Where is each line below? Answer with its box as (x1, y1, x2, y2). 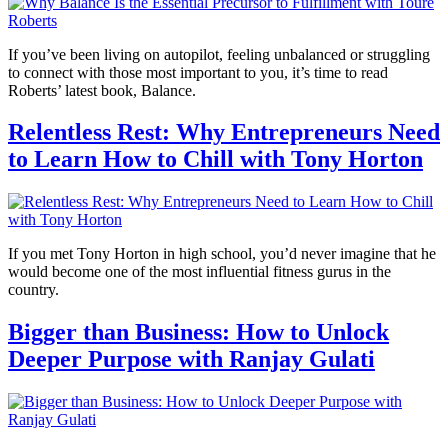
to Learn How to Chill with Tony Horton (8, 146, 423, 173)
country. (8, 281, 59, 299)
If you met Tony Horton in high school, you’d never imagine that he (8, 245, 436, 263)
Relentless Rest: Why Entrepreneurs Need (8, 119, 440, 146)
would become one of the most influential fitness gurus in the (8, 263, 391, 281)
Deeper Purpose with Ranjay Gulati (8, 346, 375, 373)
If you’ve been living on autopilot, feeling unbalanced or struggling (8, 45, 430, 63)
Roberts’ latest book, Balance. (8, 81, 196, 99)
